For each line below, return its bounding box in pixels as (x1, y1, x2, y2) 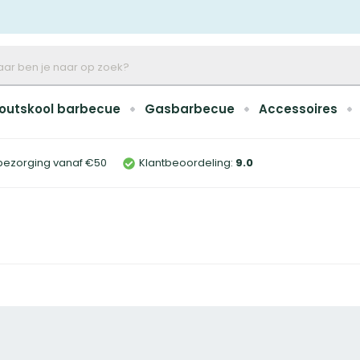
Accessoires (259, 100, 337, 117)
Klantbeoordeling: (139, 155, 233, 170)
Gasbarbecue (145, 100, 235, 117)
